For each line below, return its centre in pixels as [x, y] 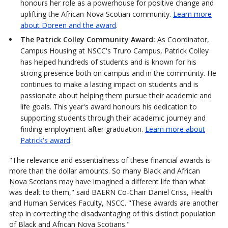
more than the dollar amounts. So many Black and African [104, 170]
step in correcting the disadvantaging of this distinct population [112, 213]
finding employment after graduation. [82, 129]
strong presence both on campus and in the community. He [118, 73]
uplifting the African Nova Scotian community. [96, 14]
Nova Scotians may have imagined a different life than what [107, 181]
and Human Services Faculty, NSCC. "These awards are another [113, 203]
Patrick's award [45, 140]
